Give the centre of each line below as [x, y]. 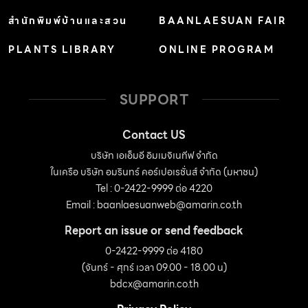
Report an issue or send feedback [154, 230]
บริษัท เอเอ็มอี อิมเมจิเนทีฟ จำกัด [154, 155]
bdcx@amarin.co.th [154, 284]
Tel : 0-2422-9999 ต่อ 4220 [154, 188]
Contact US [154, 135]
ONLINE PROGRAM [217, 49]
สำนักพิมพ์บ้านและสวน [68, 20]
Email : [81, 205]
